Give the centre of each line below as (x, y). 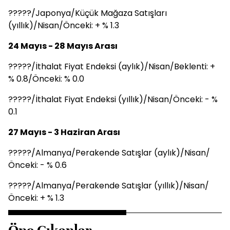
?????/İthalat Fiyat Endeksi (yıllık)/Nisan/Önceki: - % (113, 99)
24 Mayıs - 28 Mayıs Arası (63, 46)
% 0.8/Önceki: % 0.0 (46, 79)
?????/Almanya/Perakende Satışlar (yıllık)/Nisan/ (109, 186)
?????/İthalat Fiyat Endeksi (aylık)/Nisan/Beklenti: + (112, 66)
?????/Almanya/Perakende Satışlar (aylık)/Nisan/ (109, 153)
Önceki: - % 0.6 (37, 165)
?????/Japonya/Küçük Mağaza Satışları (88, 13)
